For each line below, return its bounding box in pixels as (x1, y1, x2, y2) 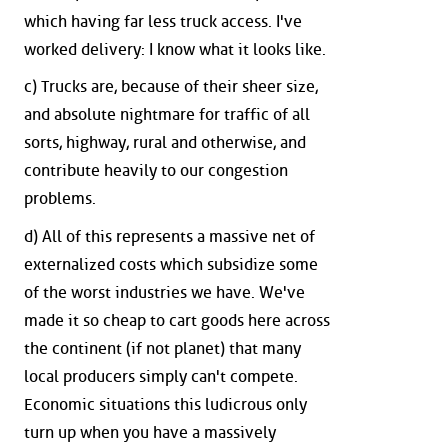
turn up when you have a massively (24, 422, 276, 442)
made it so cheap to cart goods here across (24, 310, 330, 330)
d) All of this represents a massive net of (24, 226, 315, 246)
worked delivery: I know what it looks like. (24, 39, 326, 59)
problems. (24, 189, 96, 209)
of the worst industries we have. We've (24, 282, 305, 302)
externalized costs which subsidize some (24, 254, 318, 274)
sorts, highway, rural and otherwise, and (24, 133, 306, 153)
